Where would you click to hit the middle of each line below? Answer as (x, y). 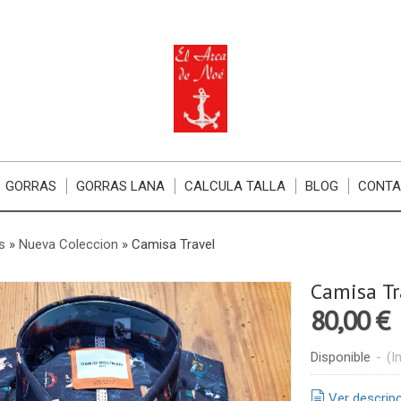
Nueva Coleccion (68, 244)
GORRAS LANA (121, 186)
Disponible (340, 357)
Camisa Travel (173, 244)
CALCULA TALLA (235, 186)
